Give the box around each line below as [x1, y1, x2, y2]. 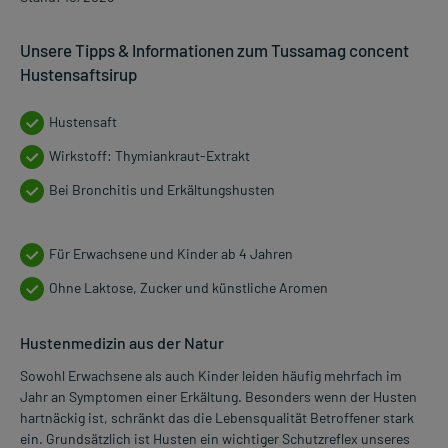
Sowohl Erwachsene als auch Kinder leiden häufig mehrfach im [20, 367, 402, 385]
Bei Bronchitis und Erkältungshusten [49, 181, 275, 199]
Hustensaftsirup [20, 64, 137, 85]
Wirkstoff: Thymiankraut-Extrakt [49, 147, 250, 165]
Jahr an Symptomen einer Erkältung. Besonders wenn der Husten [20, 388, 417, 406]
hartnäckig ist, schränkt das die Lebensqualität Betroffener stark [20, 409, 414, 427]
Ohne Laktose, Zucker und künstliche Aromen [49, 279, 328, 297]
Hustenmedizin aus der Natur [20, 333, 224, 353]
